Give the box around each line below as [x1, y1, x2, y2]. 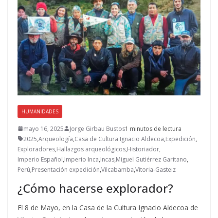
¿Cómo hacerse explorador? [18, 180, 173, 196]
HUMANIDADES [21, 108, 58, 115]
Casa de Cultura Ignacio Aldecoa [74, 134, 164, 143]
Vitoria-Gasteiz [135, 165, 176, 174]
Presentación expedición [32, 165, 100, 174]
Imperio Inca [64, 155, 99, 163]
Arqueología [38, 134, 73, 143]
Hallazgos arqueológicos [56, 145, 126, 153]
